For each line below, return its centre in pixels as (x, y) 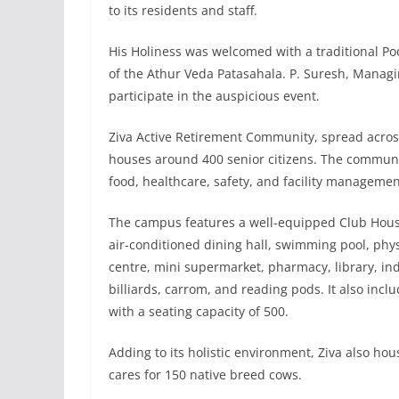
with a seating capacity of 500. (199, 311)
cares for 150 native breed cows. (205, 374)
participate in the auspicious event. (214, 95)
